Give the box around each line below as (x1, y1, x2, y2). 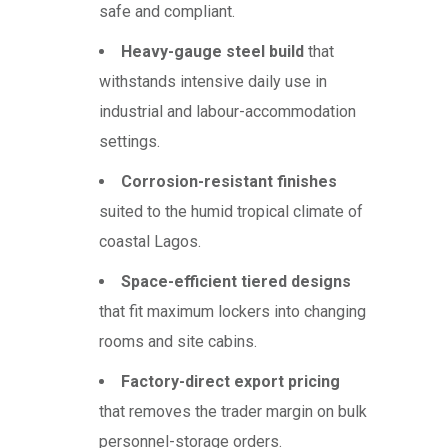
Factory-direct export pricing (121, 372, 340, 392)
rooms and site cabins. (99, 332, 257, 352)
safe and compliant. (99, 2, 235, 22)
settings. (99, 132, 160, 152)
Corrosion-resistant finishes (121, 172, 337, 192)
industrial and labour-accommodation (99, 102, 356, 122)
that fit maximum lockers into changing (99, 302, 366, 322)
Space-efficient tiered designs (121, 272, 351, 292)
